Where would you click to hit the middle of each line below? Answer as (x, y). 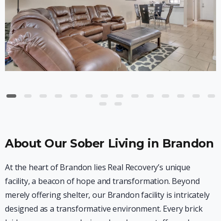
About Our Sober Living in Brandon (110, 144)
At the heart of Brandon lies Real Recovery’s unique (98, 167)
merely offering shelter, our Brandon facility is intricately (107, 195)
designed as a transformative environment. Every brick (104, 209)
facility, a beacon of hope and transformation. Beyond (102, 181)
